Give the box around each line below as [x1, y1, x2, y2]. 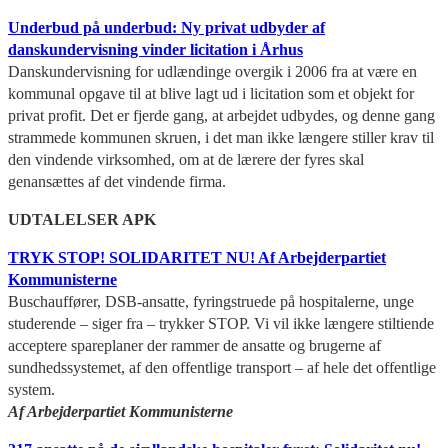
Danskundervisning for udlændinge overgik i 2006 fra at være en [8, 62, 417, 80]
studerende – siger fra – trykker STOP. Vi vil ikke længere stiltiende [8, 314, 434, 332]
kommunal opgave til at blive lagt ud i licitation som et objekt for [8, 84, 414, 102]
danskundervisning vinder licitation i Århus [8, 40, 303, 58]
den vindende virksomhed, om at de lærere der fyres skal [8, 150, 364, 168]
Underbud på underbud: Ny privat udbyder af [8, 18, 325, 36]
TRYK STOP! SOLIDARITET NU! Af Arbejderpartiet [8, 248, 386, 266]
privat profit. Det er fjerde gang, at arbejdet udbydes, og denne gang [8, 106, 435, 124]
